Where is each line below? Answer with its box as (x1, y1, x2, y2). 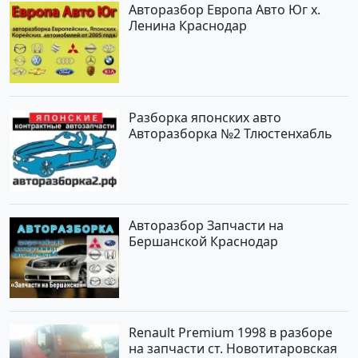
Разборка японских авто (129, 108, 282, 126)
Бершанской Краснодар (129, 232, 279, 250)
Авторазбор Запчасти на (129, 216, 284, 234)
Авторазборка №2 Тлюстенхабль (129, 124, 333, 142)
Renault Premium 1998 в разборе (129, 324, 333, 342)
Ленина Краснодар (129, 17, 248, 35)
